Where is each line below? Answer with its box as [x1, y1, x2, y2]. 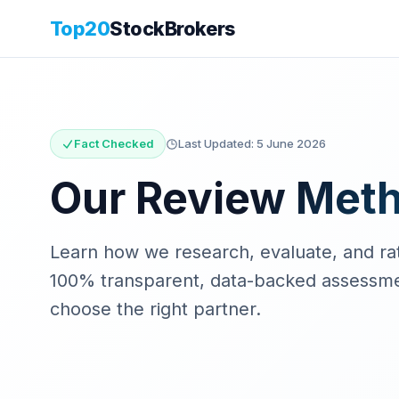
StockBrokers [110, 17, 235, 40]
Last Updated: [178, 136, 256, 151]
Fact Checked [74, 136, 154, 151]
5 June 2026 [256, 136, 326, 151]
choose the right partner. [50, 298, 261, 320]
